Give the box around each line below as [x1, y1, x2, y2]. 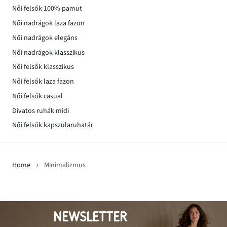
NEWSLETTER [53, 210, 127, 225]
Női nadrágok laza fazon [12, 18, 85, 28]
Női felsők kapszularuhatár [12, 120, 93, 131]
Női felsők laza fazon [12, 77, 74, 87]
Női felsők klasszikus [12, 62, 74, 72]
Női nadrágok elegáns [12, 32, 78, 43]
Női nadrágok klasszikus [12, 47, 85, 58]
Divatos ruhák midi [12, 105, 69, 116]
